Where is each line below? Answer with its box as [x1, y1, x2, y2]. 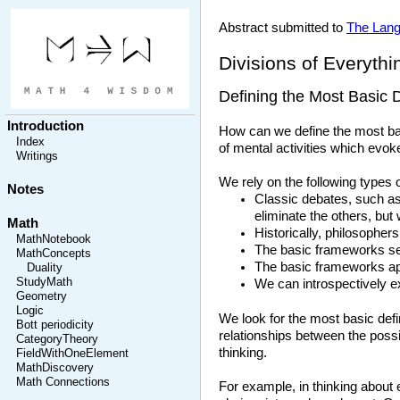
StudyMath [16, 276, 72, 288]
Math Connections [16, 376, 110, 388]
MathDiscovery [16, 362, 94, 374]
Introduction [7, 119, 84, 133]
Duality [27, 262, 62, 274]
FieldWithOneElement [16, 347, 129, 360]
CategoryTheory [16, 333, 98, 346]
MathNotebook [16, 233, 91, 246]
